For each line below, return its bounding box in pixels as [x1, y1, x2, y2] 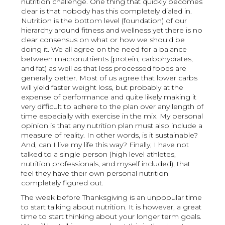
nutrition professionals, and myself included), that [21, 159, 191, 169]
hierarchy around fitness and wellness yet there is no [21, 26, 203, 35]
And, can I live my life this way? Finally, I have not [21, 140, 189, 150]
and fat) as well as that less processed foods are [21, 64, 187, 73]
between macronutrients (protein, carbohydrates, [21, 54, 193, 64]
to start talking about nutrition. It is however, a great [21, 202, 202, 212]
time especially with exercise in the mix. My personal [21, 111, 203, 121]
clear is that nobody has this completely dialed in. [21, 7, 192, 16]
